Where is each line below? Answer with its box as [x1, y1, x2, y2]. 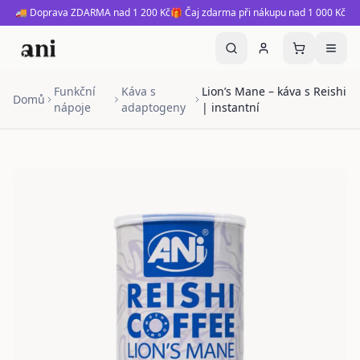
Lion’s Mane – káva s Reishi [202, 84, 347, 99]
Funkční [54, 84, 96, 99]
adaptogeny [121, 100, 186, 115]
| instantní [202, 100, 260, 115]
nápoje [54, 100, 92, 115]
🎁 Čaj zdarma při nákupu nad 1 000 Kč [170, 6, 346, 19]
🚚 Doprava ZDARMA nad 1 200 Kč [14, 6, 170, 19]
